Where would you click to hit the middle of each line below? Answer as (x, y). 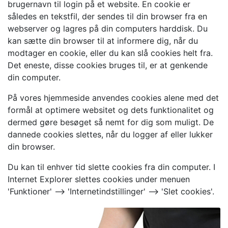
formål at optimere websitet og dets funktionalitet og (111, 110)
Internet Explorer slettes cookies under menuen (99, 179)
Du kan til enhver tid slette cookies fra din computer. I (111, 167)
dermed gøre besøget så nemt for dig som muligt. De (111, 122)
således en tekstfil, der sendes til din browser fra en (107, 16)
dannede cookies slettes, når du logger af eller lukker (110, 134)
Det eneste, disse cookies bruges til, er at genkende (108, 65)
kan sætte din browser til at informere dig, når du (103, 41)
